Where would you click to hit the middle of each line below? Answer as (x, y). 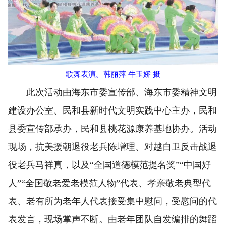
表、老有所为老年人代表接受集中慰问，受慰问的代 (112, 202)
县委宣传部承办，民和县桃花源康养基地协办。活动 (112, 129)
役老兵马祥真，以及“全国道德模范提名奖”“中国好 (109, 165)
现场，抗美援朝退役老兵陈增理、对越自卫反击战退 (112, 147)
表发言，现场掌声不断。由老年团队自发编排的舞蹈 (112, 220)
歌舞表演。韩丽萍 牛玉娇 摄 (113, 74)
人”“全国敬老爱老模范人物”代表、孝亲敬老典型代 (109, 183)
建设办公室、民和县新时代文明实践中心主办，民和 (112, 111)
